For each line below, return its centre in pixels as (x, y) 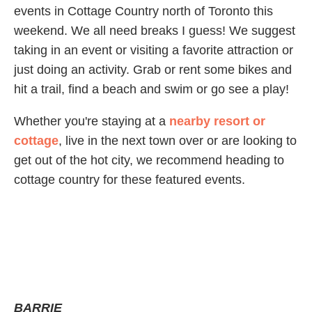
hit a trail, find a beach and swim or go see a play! (153, 89)
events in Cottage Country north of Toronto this (143, 11)
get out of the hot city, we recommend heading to (149, 161)
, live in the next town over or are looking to (178, 141)
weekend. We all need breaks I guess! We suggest (155, 31)
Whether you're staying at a (92, 122)
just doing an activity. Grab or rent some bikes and (153, 70)
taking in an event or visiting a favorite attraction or (154, 50)
